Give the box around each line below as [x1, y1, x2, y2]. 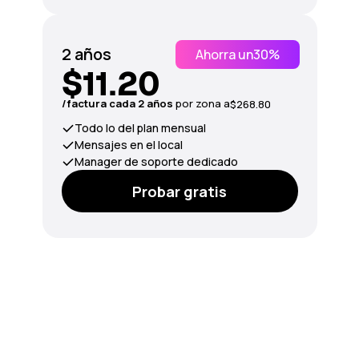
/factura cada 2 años [61, 96, 175, 111]
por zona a [175, 96, 230, 111]
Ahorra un [195, 46, 253, 63]
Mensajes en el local [74, 137, 183, 152]
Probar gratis [132, 181, 227, 201]
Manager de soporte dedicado [74, 154, 238, 169]
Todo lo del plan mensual [74, 120, 206, 135]
